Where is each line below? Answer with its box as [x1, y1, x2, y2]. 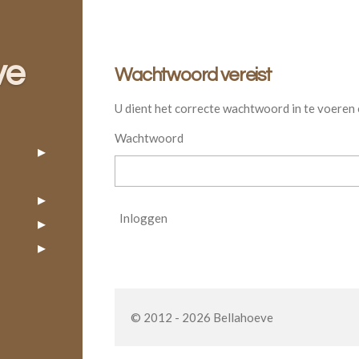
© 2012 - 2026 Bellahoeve [131, 309, 274, 325]
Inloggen [119, 210, 168, 225]
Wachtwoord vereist [115, 65, 272, 85]
